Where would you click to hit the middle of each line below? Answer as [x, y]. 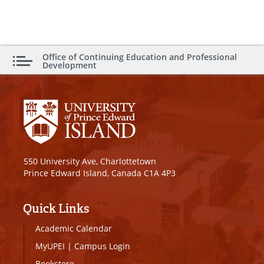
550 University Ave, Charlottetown [90, 161]
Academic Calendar [74, 228]
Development [70, 65]
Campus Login [102, 246]
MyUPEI [50, 246]
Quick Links [56, 208]
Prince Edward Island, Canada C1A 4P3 [100, 173]
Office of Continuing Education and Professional [140, 57]
